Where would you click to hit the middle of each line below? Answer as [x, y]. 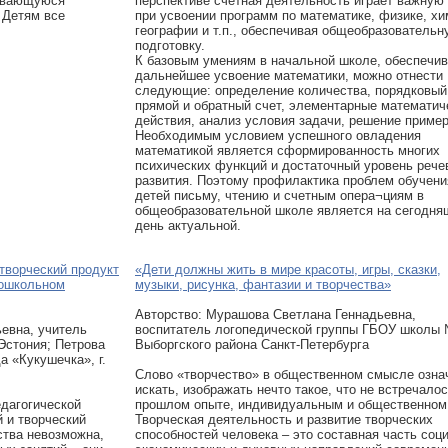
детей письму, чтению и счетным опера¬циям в [279, 195]
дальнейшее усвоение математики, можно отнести [289, 75]
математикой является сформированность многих [287, 150]
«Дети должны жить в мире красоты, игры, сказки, [288, 269]
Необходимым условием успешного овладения [278, 135]
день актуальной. [188, 225]
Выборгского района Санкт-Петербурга [252, 344]
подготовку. [170, 45]
